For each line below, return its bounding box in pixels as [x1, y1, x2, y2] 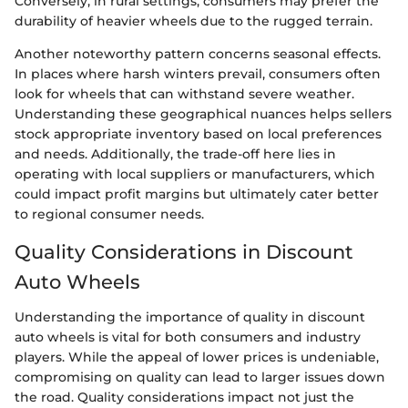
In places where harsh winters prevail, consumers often [15, 66, 381, 82]
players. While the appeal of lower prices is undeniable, [15, 348, 379, 365]
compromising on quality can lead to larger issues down [15, 368, 385, 385]
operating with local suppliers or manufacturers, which [15, 166, 375, 182]
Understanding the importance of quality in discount [15, 308, 365, 325]
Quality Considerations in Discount [15, 240, 353, 263]
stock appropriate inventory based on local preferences [15, 126, 382, 142]
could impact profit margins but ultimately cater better [15, 186, 379, 202]
